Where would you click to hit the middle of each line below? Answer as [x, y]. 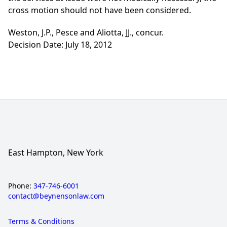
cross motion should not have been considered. [100, 10]
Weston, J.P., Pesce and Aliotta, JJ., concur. [86, 33]
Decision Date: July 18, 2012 [60, 45]
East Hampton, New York [56, 153]
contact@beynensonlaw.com [56, 196]
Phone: [21, 186]
